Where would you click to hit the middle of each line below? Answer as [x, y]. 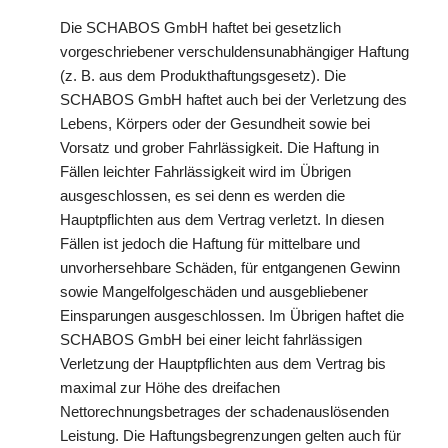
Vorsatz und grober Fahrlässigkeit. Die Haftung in [219, 147]
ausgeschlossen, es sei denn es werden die [202, 195]
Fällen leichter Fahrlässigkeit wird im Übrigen [205, 171]
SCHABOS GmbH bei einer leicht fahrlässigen [211, 339]
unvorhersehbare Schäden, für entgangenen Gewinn [230, 267]
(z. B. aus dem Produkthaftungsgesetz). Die [203, 75]
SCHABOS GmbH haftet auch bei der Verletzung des [233, 99]
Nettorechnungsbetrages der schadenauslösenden [224, 411]
